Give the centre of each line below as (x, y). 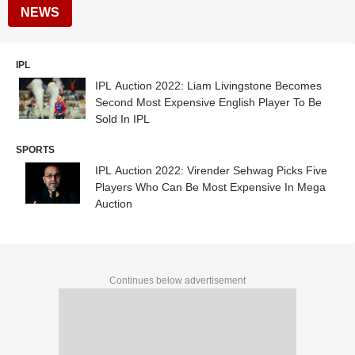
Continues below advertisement (177, 281)
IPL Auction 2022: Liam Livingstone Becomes (208, 86)
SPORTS (35, 150)
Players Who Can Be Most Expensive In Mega (210, 187)
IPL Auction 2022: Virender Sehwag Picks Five (211, 170)
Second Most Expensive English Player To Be (208, 102)
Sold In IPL (122, 119)
